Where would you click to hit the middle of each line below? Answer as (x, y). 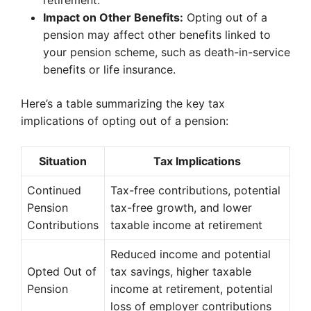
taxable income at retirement (186, 225)
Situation (63, 161)
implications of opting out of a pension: (125, 121)
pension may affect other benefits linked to (157, 35)
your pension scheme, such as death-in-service (167, 52)
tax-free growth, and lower (181, 208)
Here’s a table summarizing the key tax (123, 103)
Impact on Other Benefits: (113, 17)
